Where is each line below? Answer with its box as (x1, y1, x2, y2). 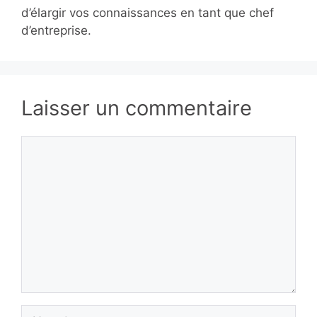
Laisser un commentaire (21, 96, 252, 121)
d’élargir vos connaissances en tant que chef (21, 6, 274, 21)
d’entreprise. (21, 23, 91, 38)
